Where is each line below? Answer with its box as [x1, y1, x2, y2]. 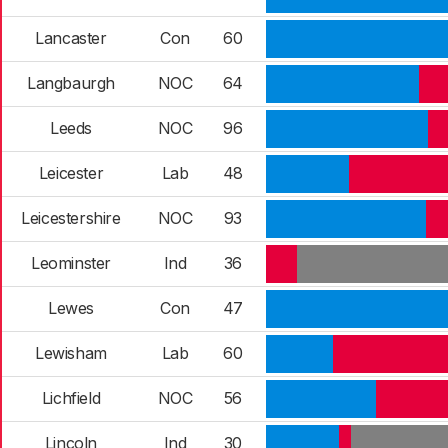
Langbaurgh [27, 73, 115, 93]
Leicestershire [21, 208, 121, 228]
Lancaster [35, 28, 107, 48]
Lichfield [41, 388, 101, 408]
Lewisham [35, 343, 107, 363]
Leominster [31, 253, 111, 273]
